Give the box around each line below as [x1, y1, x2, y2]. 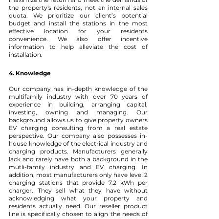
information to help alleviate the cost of [9, 43, 148, 50]
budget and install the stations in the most [9, 20, 148, 27]
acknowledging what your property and [9, 195, 148, 202]
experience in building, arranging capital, [9, 101, 148, 108]
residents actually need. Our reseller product [9, 202, 148, 210]
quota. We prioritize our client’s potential [9, 12, 148, 19]
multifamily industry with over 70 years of [9, 93, 148, 100]
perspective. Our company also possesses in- [9, 132, 148, 139]
